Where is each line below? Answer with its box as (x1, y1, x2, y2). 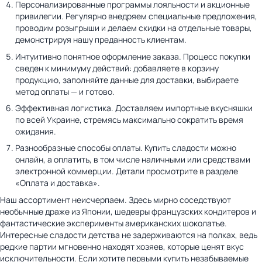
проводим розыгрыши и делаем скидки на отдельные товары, (15, 22, 252, 34)
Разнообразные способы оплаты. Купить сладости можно (15, 142, 236, 154)
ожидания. (15, 125, 56, 137)
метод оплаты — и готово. (15, 85, 115, 97)
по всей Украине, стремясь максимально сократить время (15, 113, 243, 125)
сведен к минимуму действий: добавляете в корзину (15, 62, 219, 74)
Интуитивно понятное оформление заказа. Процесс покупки (15, 50, 250, 62)
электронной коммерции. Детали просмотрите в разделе (15, 166, 238, 177)
